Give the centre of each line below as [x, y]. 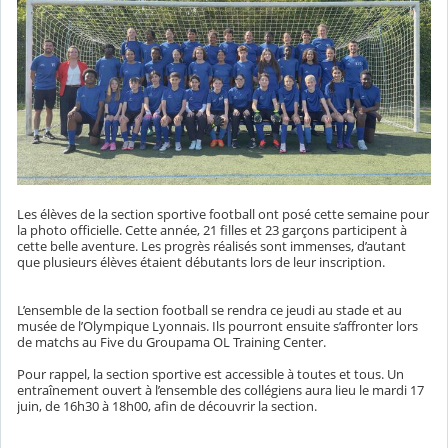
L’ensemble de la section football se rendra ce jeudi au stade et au [209, 309]
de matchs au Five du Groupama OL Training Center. [171, 341]
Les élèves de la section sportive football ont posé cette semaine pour [223, 213]
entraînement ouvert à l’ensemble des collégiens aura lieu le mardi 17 [220, 389]
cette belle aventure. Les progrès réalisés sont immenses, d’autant [211, 245]
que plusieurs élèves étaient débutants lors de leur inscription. [201, 261]
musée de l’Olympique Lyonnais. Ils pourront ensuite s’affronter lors [217, 325]
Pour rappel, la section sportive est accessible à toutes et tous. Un [210, 373]
